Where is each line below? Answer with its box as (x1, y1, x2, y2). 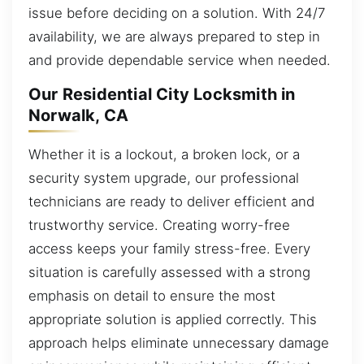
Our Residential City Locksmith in (28, 84, 296, 105)
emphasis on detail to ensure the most (28, 287, 275, 304)
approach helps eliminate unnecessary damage (28, 334, 329, 351)
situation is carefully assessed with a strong (28, 263, 310, 280)
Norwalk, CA (28, 106, 129, 126)
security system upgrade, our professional (28, 169, 299, 186)
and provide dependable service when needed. (28, 51, 331, 68)
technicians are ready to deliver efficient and (28, 193, 314, 210)
